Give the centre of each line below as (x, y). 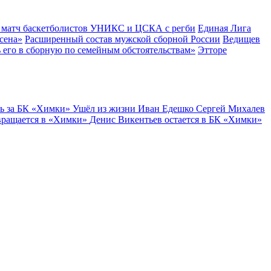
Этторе (212, 50)
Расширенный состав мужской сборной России (122, 39)
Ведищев (241, 39)
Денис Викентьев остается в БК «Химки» (176, 119)
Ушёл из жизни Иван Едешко (134, 108)
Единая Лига (224, 28)
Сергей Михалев (230, 108)
